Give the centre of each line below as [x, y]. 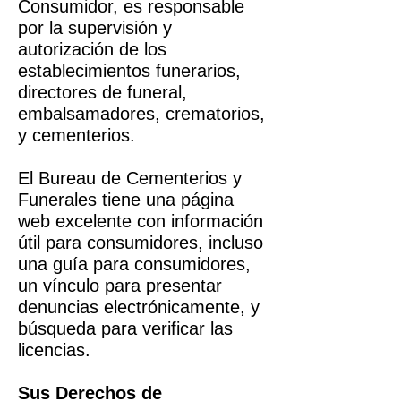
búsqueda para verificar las [125, 328]
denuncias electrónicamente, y [139, 307]
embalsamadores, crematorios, [141, 114]
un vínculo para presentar [120, 286]
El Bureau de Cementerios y [130, 178]
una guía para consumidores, [134, 264]
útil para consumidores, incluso [141, 243]
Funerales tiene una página [126, 200]
